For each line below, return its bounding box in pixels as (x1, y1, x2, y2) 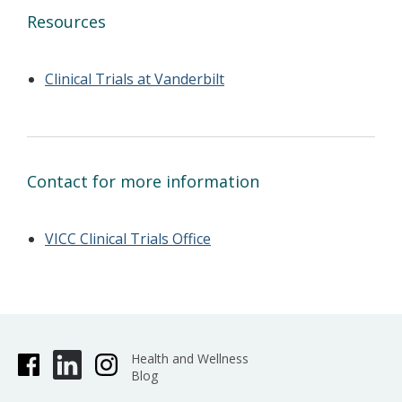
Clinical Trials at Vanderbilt (45, 69, 224, 89)
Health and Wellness (130, 350, 249, 367)
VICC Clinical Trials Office (45, 229, 211, 249)
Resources (27, 11, 106, 32)
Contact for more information (27, 170, 259, 192)
